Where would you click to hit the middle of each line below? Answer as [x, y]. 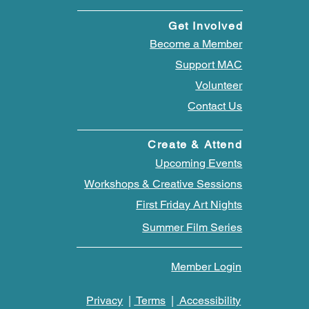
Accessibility [209, 300]
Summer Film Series [192, 227]
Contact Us [215, 106]
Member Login [207, 266]
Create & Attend [195, 144]
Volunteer [219, 85]
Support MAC [209, 64]
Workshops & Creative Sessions [163, 183]
